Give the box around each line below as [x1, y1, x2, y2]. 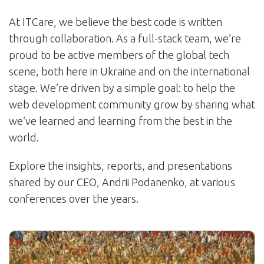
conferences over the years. [9, 193, 138, 204]
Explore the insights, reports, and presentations [9, 160, 232, 171]
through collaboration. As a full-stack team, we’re [9, 32, 241, 44]
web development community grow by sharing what [9, 98, 255, 110]
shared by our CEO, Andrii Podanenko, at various [9, 176, 235, 188]
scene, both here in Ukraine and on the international [9, 65, 250, 77]
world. [9, 131, 39, 143]
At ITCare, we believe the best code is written [9, 16, 222, 28]
